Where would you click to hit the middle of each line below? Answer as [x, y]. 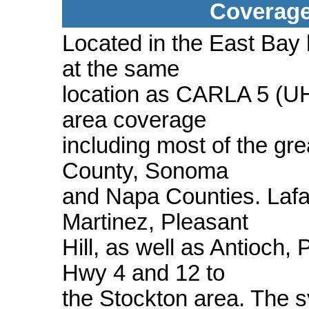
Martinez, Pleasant [155, 222]
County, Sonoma [145, 171]
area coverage [134, 120]
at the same [121, 69]
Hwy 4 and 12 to [143, 273]
